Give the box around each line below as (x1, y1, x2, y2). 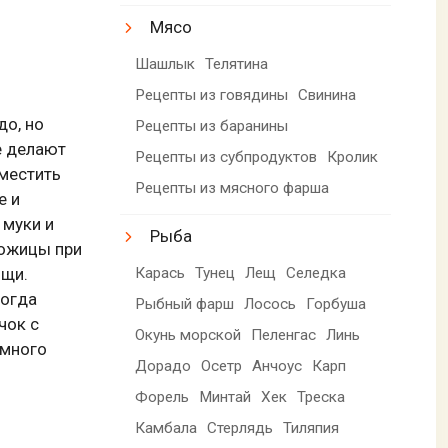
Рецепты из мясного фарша (135, 178, 330, 197)
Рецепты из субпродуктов (135, 147, 318, 166)
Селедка (286, 263, 347, 282)
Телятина (205, 54, 269, 73)
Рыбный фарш (135, 294, 235, 313)
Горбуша (306, 294, 367, 313)
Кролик (327, 147, 379, 166)
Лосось (244, 294, 297, 313)
